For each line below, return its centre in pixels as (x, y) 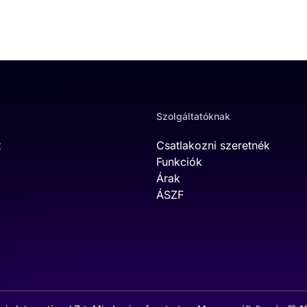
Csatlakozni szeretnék (213, 145)
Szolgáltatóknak (193, 116)
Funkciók (179, 162)
